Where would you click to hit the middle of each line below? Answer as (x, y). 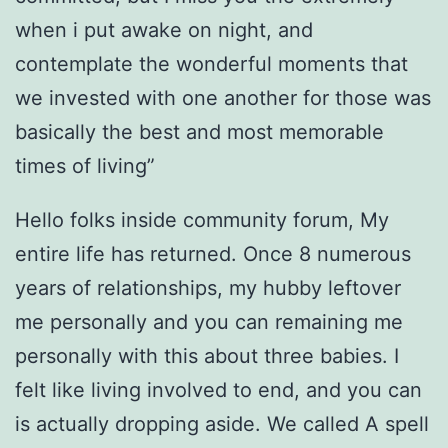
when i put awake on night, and (164, 30)
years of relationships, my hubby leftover (208, 288)
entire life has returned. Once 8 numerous (213, 254)
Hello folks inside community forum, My (202, 220)
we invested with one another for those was (223, 98)
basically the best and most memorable (199, 132)
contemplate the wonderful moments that (211, 64)
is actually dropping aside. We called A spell (222, 424)
